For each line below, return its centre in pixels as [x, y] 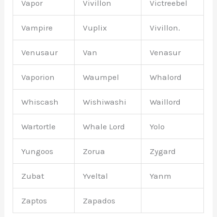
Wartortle [39, 127]
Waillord [165, 102]
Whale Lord [104, 127]
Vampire [37, 28]
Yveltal [96, 176]
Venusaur [40, 53]
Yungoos [38, 151]
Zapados [99, 201]
